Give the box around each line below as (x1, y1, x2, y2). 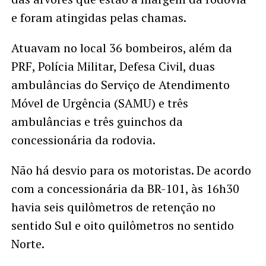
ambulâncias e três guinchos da (11, 113, 183, 129)
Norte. (11, 235, 45, 252)
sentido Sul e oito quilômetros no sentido (11, 217, 234, 233)
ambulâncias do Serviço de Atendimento (11, 76, 230, 93)
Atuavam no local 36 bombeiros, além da (11, 39, 232, 56)
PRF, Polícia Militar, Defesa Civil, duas (11, 58, 215, 74)
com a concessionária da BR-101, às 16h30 (11, 180, 239, 197)
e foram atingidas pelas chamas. (11, 9, 186, 26)
